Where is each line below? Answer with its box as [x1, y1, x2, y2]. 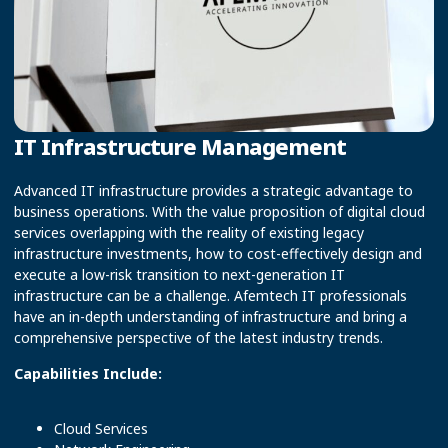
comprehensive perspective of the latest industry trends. [14, 328, 383, 348]
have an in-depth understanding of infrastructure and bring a [14, 307, 407, 327]
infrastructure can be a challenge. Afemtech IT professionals [14, 286, 407, 306]
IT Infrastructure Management [14, 131, 346, 162]
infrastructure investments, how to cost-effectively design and [14, 244, 422, 264]
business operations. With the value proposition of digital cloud [14, 202, 425, 222]
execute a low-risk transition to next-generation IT [14, 265, 345, 285]
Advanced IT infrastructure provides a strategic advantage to [14, 181, 413, 201]
